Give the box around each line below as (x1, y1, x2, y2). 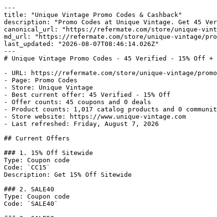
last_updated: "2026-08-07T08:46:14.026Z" (4, 40, 159, 47)
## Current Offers (4, 135, 70, 142)
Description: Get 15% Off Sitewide (4, 171, 132, 178)
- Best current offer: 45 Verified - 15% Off (4, 91, 170, 98)
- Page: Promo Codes (4, 77, 77, 84)
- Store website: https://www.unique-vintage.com (4, 113, 186, 120)
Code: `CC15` (4, 164, 50, 171)
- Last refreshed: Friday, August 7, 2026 (4, 120, 159, 127)
